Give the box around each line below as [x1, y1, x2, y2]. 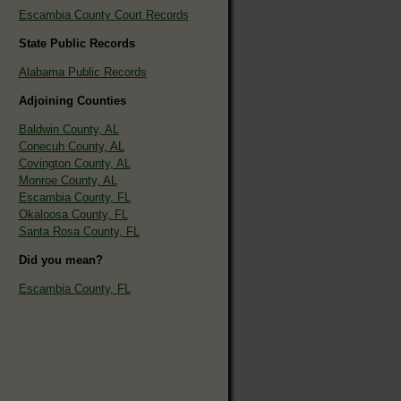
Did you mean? [18, 252, 103, 267]
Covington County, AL [18, 156, 131, 170]
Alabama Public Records [18, 64, 147, 79]
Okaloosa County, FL [18, 207, 128, 221]
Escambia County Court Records [18, 7, 189, 21]
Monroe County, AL [18, 173, 117, 187]
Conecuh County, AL [18, 139, 124, 153]
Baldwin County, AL [18, 122, 119, 136]
